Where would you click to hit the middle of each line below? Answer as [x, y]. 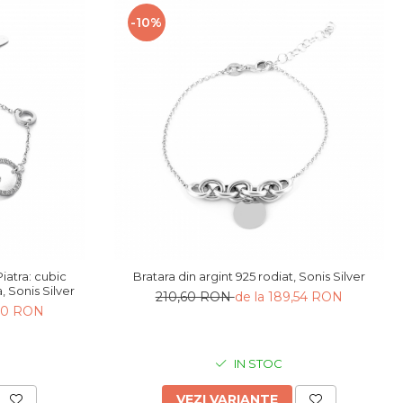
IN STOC [257, 363]
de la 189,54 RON [288, 296]
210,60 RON [195, 296]
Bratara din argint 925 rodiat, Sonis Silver [249, 276]
